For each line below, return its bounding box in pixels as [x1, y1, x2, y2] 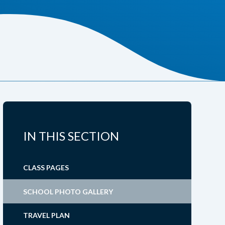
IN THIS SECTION [23, 129, 119, 144]
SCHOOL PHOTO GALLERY [23, 187, 113, 196]
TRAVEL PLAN [23, 211, 70, 220]
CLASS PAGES [23, 163, 69, 172]
